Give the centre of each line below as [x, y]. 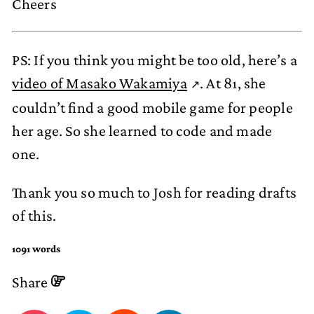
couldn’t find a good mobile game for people [152, 107]
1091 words [36, 249]
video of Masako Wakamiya [100, 83]
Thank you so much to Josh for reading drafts [155, 192]
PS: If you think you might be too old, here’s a [155, 60]
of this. [34, 215]
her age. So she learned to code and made [142, 130]
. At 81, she [233, 83]
